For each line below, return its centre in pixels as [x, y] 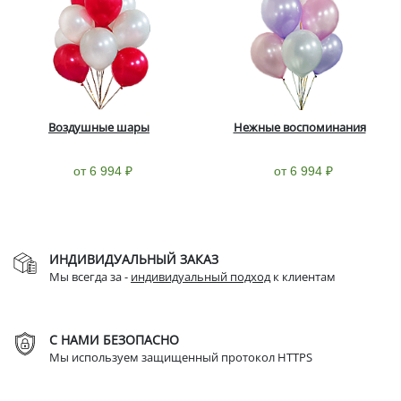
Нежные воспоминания [299, 127]
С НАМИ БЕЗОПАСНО [114, 339]
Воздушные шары [99, 127]
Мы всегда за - [90, 276]
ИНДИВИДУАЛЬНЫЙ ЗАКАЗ [134, 259]
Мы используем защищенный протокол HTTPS [181, 357]
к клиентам [303, 276]
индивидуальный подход [200, 276]
